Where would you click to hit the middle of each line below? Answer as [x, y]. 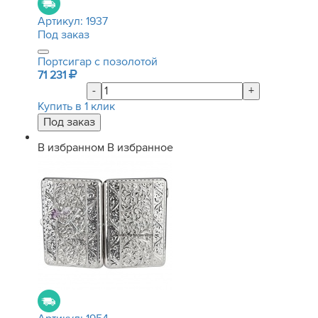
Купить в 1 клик [76, 106]
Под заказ [64, 35]
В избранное [140, 148]
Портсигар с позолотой [98, 62]
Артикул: [62, 21]
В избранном [71, 148]
